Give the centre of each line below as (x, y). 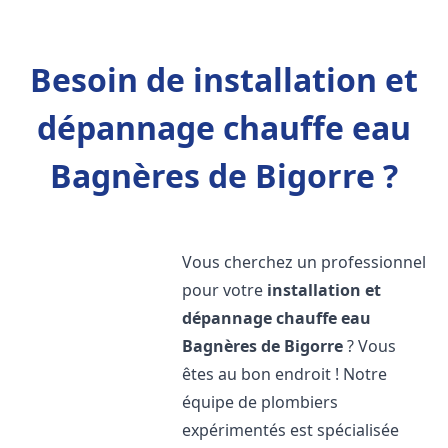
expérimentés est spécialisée (291, 430)
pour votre (225, 290)
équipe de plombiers (260, 402)
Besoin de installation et (224, 79)
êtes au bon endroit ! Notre (285, 374)
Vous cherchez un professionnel (304, 262)
